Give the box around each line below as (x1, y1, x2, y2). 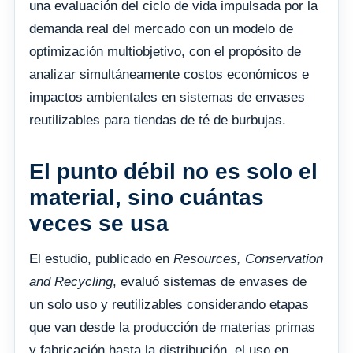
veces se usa (29, 211, 169, 236)
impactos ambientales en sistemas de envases (29, 90, 305, 106)
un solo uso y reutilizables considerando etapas (29, 297, 309, 313)
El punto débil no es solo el (29, 159, 318, 184)
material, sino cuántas (29, 185, 264, 210)
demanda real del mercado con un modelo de (29, 21, 293, 37)
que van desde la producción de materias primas (29, 320, 315, 336)
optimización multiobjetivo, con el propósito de (29, 44, 301, 60)
